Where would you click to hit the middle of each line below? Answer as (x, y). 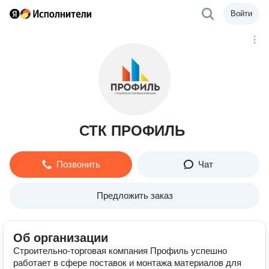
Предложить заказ (134, 195)
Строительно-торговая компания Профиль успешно (120, 251)
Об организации (61, 238)
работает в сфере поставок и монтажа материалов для (127, 263)
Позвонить (78, 164)
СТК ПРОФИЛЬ (132, 131)
